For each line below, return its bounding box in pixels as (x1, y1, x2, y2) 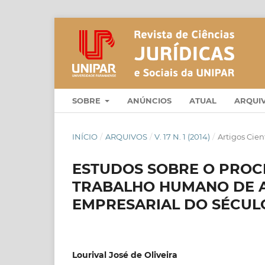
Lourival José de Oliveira (72, 249, 177, 260)
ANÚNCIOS (127, 95, 172, 105)
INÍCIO (72, 131, 98, 141)
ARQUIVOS (105, 131, 147, 141)
